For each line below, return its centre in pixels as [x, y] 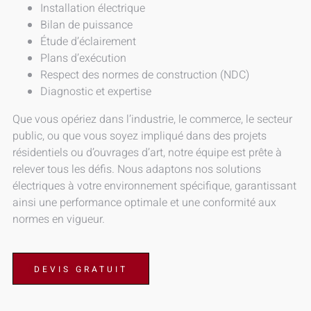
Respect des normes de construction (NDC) [145, 75]
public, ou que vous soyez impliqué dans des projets [140, 136]
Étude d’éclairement [88, 41]
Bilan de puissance [86, 25]
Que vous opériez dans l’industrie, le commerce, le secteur [152, 119]
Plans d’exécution [83, 58]
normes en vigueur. [59, 219]
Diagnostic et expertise [96, 91]
